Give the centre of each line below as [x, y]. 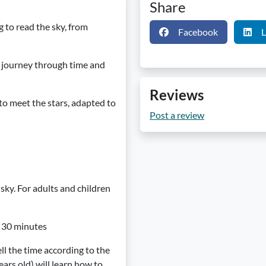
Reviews [177, 95]
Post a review [177, 115]
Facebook [198, 32]
